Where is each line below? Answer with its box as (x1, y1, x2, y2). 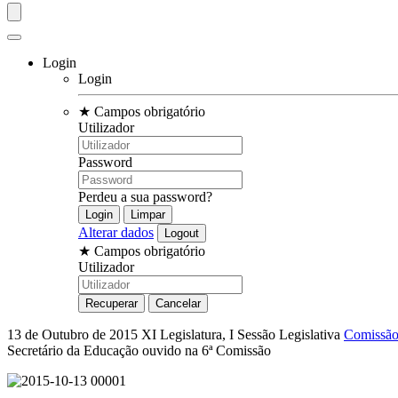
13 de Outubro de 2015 (7, 326, 141, 342)
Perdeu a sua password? (78, 188, 212, 204)
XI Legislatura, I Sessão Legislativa (141, 326, 344, 342)
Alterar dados (78, 224, 154, 240)
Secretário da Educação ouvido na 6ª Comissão (7, 342, 271, 358)
